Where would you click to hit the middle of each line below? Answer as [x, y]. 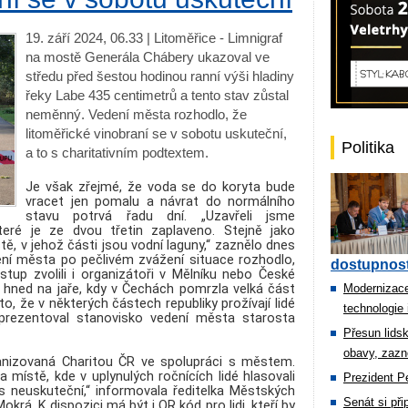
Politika [368, 148]
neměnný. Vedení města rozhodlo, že [136, 114]
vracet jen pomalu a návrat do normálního [160, 201]
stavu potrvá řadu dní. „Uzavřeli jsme [160, 216]
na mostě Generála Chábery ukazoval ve [148, 57]
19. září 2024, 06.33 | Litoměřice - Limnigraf [154, 38]
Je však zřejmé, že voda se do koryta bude [160, 187]
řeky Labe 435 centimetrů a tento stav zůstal [157, 95]
